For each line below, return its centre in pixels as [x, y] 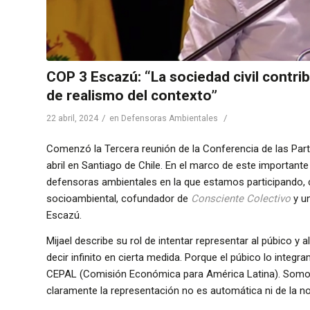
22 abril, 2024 [72, 118]
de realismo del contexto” [132, 95]
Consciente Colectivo [241, 199]
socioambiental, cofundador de [119, 199]
